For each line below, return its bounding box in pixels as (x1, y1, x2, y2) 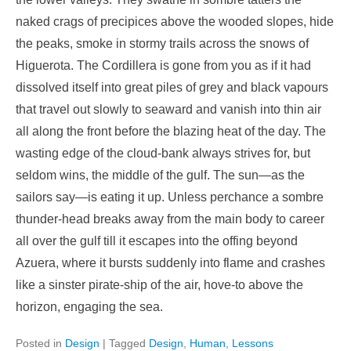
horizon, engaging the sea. (16, 300, 163, 314)
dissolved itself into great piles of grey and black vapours (16, 81, 328, 95)
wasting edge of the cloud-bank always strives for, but (16, 147, 310, 161)
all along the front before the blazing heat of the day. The (16, 125, 326, 139)
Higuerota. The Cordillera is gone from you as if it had (16, 59, 311, 73)
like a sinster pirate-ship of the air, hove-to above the (16, 278, 303, 292)
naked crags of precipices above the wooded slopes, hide (16, 15, 334, 29)
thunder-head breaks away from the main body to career (16, 212, 324, 226)
